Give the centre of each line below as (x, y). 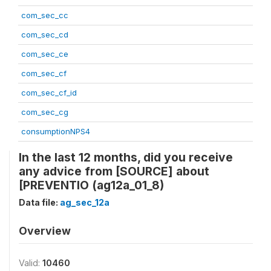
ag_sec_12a (85, 202)
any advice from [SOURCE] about (114, 171)
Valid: (31, 263)
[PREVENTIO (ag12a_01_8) (91, 185)
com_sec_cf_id (49, 93)
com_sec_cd (45, 34)
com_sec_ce (45, 54)
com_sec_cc (45, 15)
